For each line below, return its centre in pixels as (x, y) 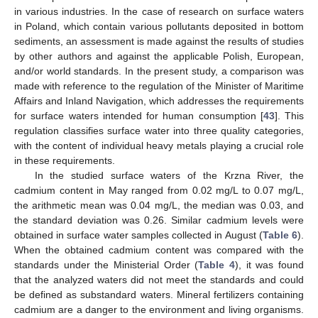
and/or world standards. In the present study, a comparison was (159, 71)
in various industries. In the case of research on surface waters (159, 11)
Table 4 (217, 264)
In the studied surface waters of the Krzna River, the (169, 175)
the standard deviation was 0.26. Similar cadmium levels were (159, 220)
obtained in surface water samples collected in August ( (138, 235)
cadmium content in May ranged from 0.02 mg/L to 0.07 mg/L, (159, 190)
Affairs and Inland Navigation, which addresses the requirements (159, 100)
